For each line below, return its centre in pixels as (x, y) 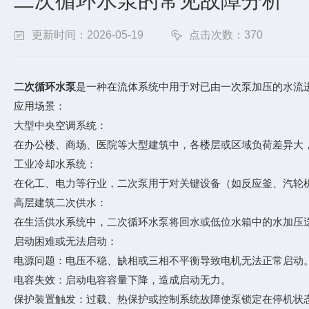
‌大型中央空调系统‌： (60, 125)
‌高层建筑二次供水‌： (60, 202)
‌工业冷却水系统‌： (55, 164)
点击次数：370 (226, 35)
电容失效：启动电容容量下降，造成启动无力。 (122, 280)
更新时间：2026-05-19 (88, 35)
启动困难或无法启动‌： (66, 241)
